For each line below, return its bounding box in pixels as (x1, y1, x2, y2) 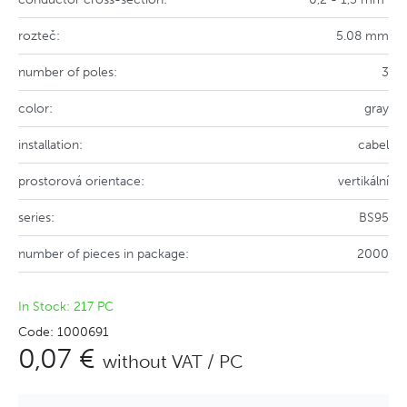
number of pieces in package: (18, 246, 189, 262)
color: (18, 101, 53, 116)
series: (18, 210, 55, 225)
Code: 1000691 (18, 324, 109, 340)
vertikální (338, 174, 389, 189)
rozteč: (18, 28, 60, 44)
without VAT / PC (103, 351, 243, 372)
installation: (18, 137, 83, 153)
